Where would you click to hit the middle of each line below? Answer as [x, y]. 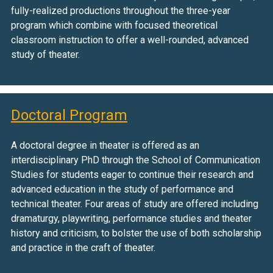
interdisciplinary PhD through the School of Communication [135, 160]
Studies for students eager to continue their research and [132, 175]
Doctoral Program [69, 115]
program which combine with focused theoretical [114, 26]
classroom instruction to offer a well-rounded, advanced [129, 40]
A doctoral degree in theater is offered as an [105, 146]
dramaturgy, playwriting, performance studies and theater [131, 219]
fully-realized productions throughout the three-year [120, 11]
